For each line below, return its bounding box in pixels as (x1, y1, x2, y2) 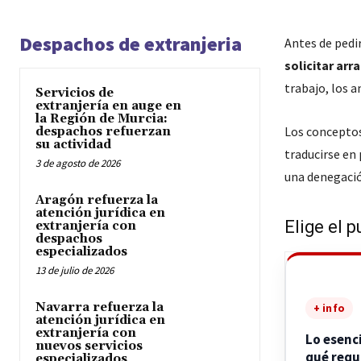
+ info (313, 301, 346, 315)
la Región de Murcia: (35, 111, 168, 127)
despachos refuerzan (35, 124, 171, 139)
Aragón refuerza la (35, 193, 158, 208)
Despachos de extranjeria (19, 31, 242, 56)
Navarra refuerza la (35, 300, 164, 315)
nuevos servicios (35, 338, 143, 354)
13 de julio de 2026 (35, 263, 114, 277)
